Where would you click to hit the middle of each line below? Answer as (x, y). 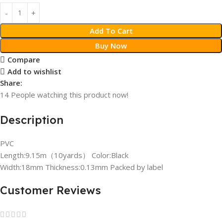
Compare (24, 60)
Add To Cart (111, 30)
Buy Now (111, 45)
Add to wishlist (34, 72)
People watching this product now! (70, 94)
